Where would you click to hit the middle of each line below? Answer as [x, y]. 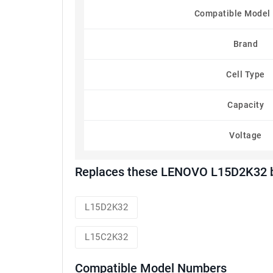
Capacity [246, 105]
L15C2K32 [106, 237]
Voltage [246, 135]
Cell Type [246, 74]
